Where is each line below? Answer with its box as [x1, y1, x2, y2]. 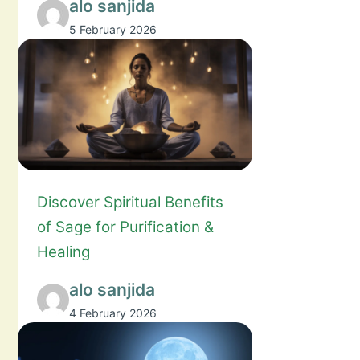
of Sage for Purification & [37, 217, 215, 236]
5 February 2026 [69, 22, 157, 36]
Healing [37, 242, 91, 261]
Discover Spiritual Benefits [37, 192, 224, 211]
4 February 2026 [69, 306, 157, 321]
